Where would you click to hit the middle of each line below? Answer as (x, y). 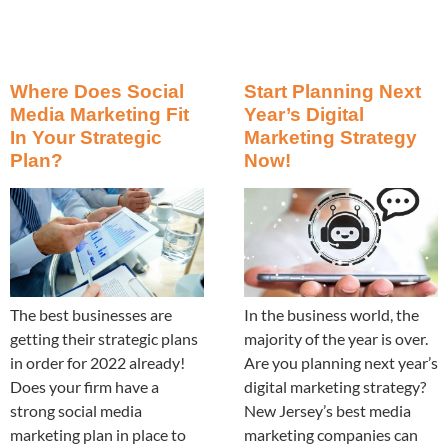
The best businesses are (91, 314)
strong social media (76, 410)
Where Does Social (97, 91)
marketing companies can (331, 434)
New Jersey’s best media (327, 410)
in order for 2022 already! (97, 362)
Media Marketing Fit (99, 114)
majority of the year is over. (336, 338)
